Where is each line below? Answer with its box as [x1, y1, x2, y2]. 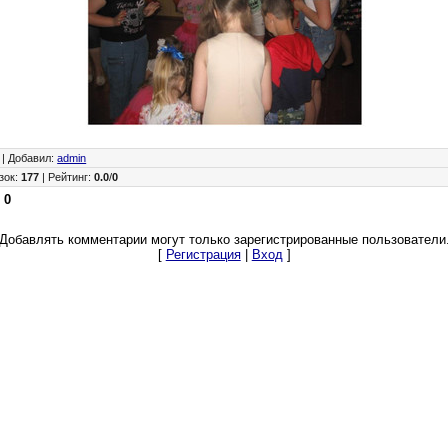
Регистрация [165, 247, 241, 263]
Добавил [8, 152, 52, 165]
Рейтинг [48, 171, 89, 184]
